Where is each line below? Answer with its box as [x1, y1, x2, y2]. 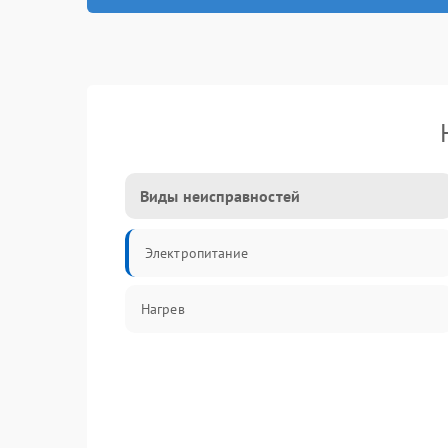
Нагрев [141, 300, 185, 318]
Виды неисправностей [140, 186, 300, 206]
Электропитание [145, 244, 249, 262]
